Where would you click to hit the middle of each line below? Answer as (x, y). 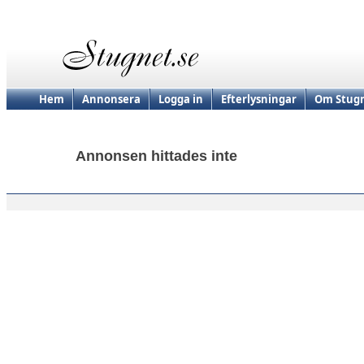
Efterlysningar (259, 99)
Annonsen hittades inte (156, 156)
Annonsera (111, 99)
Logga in (181, 99)
